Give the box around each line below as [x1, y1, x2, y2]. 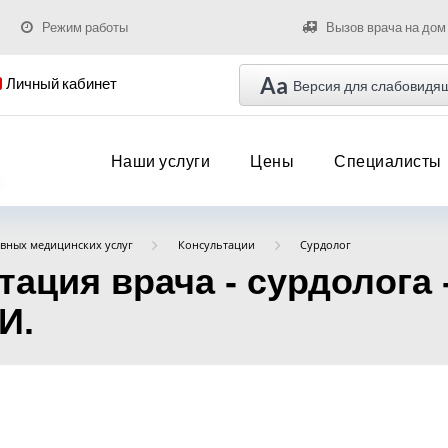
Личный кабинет [5, 75, 117, 92]
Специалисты [334, 151, 442, 170]
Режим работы [41, 19, 128, 35]
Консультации [177, 237, 255, 252]
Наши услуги [110, 151, 210, 170]
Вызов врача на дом [325, 19, 446, 35]
